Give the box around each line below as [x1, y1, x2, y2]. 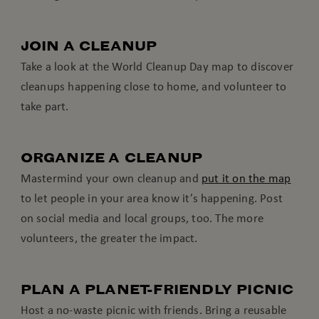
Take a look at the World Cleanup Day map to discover [20, 59, 294, 74]
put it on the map [202, 171, 291, 186]
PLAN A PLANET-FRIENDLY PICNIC [20, 281, 294, 298]
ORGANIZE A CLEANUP [20, 150, 203, 167]
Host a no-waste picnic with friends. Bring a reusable [20, 303, 287, 318]
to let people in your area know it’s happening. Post [20, 191, 283, 206]
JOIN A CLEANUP [20, 38, 157, 55]
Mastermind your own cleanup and [20, 171, 202, 186]
